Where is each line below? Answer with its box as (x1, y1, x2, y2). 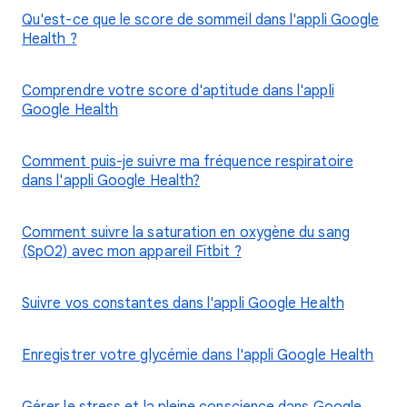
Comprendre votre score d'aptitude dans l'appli (22, 82, 334, 100)
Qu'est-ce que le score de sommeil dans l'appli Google (22, 11, 380, 29)
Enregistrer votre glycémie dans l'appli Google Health (22, 346, 374, 364)
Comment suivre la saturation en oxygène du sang (22, 223, 350, 242)
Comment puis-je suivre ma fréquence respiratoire (22, 153, 353, 171)
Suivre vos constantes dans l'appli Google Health (22, 294, 344, 313)
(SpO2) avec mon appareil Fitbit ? (22, 243, 242, 261)
